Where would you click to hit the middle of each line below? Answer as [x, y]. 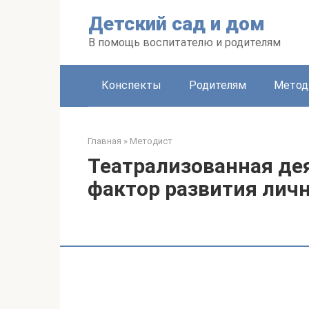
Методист [151, 141]
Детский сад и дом [177, 24]
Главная [104, 141]
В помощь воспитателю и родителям [185, 42]
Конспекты [131, 85]
